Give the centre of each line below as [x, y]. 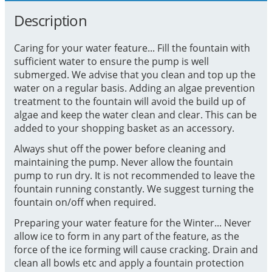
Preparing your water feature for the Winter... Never [132, 223]
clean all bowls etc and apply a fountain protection [129, 263]
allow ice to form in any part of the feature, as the [126, 236]
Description [50, 20]
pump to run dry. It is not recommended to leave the [134, 175]
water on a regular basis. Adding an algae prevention [134, 88]
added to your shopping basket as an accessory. [124, 128]
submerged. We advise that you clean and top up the [134, 74]
